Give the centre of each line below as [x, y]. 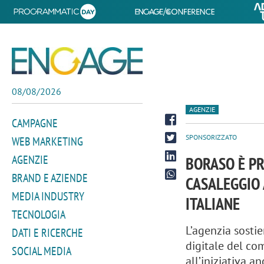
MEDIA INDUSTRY [48, 196]
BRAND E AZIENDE [50, 178]
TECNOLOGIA [39, 214]
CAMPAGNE [35, 123]
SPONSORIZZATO [212, 137]
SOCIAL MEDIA [42, 251]
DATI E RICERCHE [47, 233]
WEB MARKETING [47, 141]
